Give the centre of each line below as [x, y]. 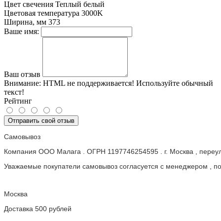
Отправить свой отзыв [41, 121]
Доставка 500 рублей [39, 209]
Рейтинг [18, 101]
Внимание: [22, 83]
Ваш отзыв [22, 74]
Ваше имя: [21, 32]
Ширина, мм [25, 22]
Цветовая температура [42, 13]
